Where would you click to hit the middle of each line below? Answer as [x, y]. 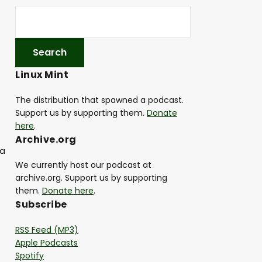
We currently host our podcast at [83, 165]
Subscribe [41, 205]
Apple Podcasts [46, 243]
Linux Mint [42, 75]
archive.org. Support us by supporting [91, 178]
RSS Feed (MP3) [47, 230]
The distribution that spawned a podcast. [99, 100]
